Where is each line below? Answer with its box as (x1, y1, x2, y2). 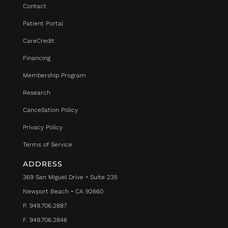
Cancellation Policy (22, 106, 78, 113)
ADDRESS (22, 159, 63, 168)
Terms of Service (22, 141, 72, 148)
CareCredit (22, 37, 54, 44)
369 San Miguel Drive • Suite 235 (22, 174, 118, 181)
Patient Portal (22, 20, 63, 27)
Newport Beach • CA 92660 (22, 188, 103, 195)
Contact (22, 3, 46, 10)
